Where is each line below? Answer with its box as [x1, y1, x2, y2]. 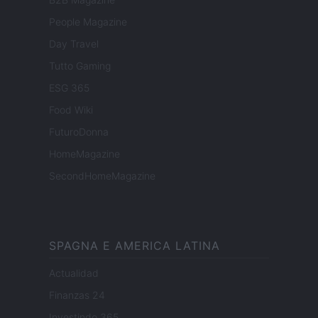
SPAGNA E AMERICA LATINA [49, 238, 220, 253]
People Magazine [49, 16, 127, 28]
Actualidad [49, 267, 99, 280]
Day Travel [49, 38, 99, 50]
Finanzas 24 [49, 289, 105, 302]
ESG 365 [49, 82, 89, 94]
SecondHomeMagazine [49, 170, 155, 182]
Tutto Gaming [49, 60, 111, 72]
